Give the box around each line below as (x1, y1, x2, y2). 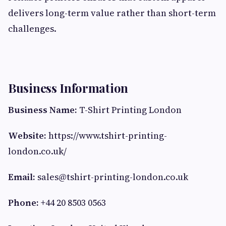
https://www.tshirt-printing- (46, 129, 167, 142)
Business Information (8, 79, 128, 96)
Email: (8, 170, 35, 183)
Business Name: (8, 103, 77, 116)
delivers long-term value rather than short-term (8, 6, 216, 19)
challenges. (8, 22, 56, 35)
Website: (8, 129, 46, 142)
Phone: (8, 196, 39, 209)
